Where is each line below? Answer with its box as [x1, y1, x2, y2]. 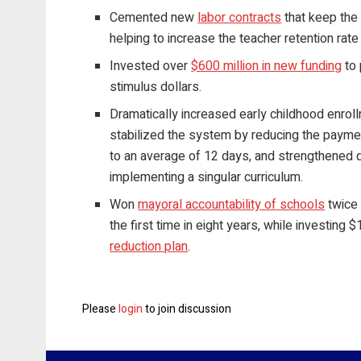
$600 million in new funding [191, 56, 342, 77]
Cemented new [110, 8, 198, 28]
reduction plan [110, 237, 189, 257]
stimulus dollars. [110, 77, 202, 98]
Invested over [110, 56, 192, 77]
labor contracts [197, 8, 282, 28]
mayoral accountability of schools [138, 195, 326, 215]
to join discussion [143, 301, 231, 318]
